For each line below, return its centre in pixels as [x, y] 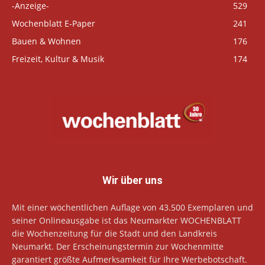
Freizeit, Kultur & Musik [58, 59]
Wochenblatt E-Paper [54, 23]
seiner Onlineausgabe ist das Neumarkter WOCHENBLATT [127, 221]
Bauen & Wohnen [46, 41]
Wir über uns [132, 180]
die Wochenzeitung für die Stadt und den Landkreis [114, 234]
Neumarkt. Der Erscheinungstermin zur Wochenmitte [118, 247]
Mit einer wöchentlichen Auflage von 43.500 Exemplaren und [132, 208]
